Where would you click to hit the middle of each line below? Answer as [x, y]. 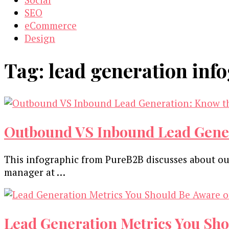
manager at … [35, 172]
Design [40, 38]
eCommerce [51, 25]
